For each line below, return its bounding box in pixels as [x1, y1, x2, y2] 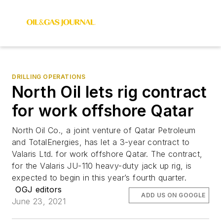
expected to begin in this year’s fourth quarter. [12, 173, 187, 183]
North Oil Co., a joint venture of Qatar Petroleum [12, 125, 196, 135]
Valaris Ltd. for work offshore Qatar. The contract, [12, 149, 203, 159]
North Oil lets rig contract [12, 82, 207, 102]
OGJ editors [15, 184, 62, 194]
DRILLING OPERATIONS [12, 73, 86, 80]
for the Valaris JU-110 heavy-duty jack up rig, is [12, 161, 192, 171]
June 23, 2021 [12, 196, 66, 206]
